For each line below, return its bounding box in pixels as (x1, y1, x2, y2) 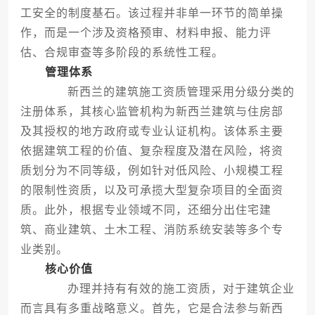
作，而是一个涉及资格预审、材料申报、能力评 (20, 27, 271, 39)
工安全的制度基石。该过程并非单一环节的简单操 (20, 7, 283, 20)
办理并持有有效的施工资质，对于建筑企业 (42, 283, 295, 295)
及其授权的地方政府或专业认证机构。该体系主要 (20, 125, 283, 138)
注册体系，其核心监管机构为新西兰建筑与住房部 (20, 105, 283, 118)
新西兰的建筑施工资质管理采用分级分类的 (42, 86, 295, 98)
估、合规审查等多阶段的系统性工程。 (20, 46, 224, 59)
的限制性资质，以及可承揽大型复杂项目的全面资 (20, 184, 283, 197)
